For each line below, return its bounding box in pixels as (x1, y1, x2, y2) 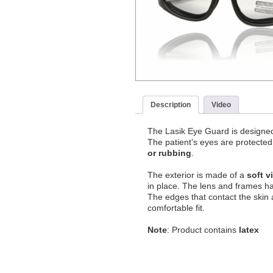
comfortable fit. (147, 203, 205, 213)
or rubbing (147, 148, 191, 158)
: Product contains (167, 225, 239, 235)
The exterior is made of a (147, 170, 247, 180)
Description (151, 100, 191, 109)
